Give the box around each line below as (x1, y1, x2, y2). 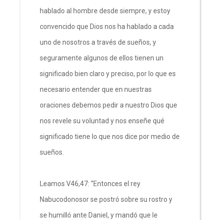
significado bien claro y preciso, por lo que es (40, 69, 176, 78)
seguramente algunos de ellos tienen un (40, 54, 164, 62)
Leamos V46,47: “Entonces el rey (40, 179, 140, 188)
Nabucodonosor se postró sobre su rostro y (40, 195, 172, 203)
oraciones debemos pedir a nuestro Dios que (40, 101, 177, 109)
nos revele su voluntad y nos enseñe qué (40, 116, 165, 125)
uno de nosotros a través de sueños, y (40, 38, 156, 46)
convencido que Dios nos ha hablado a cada (40, 22, 174, 30)
